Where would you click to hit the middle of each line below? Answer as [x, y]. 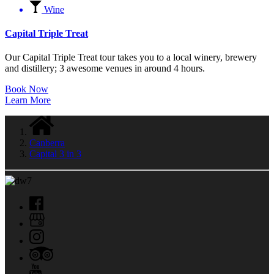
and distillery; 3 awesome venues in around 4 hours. [105, 68]
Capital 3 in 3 [55, 154]
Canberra [47, 143]
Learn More [28, 100]
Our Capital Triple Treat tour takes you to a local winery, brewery [131, 57]
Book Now [27, 89]
